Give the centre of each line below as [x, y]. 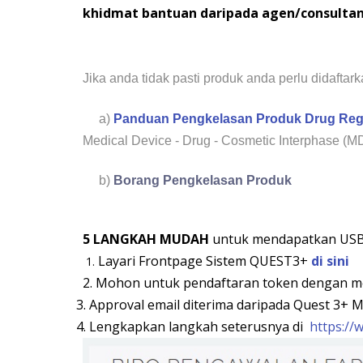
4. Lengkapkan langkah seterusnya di [186, 326]
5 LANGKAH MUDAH [147, 239]
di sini [330, 261]
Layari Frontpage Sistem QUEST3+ [205, 261]
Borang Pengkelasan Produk [203, 180]
